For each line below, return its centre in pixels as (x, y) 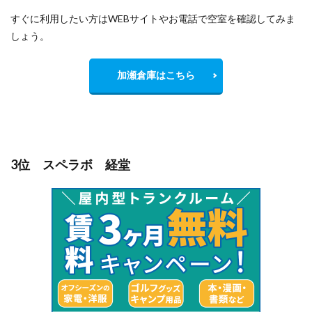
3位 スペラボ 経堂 (70, 164)
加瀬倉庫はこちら (156, 75)
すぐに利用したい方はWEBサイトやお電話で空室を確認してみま (153, 18)
